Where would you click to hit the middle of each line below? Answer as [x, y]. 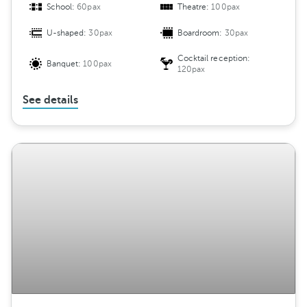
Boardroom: [201, 33]
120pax [192, 70]
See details [50, 100]
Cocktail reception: [214, 59]
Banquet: [65, 64]
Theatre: [195, 7]
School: [62, 7]
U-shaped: [68, 33]
